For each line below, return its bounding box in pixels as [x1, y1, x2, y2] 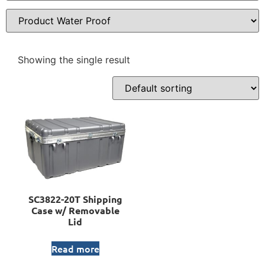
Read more [51, 241, 99, 255]
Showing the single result [18, 54, 130, 66]
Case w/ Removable [31, 203, 119, 216]
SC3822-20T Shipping [28, 192, 122, 205]
